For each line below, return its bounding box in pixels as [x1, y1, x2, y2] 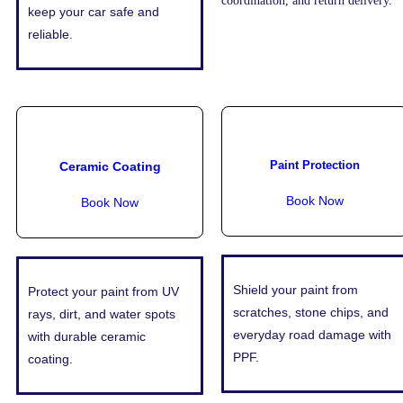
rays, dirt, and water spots [28, 307, 175, 322]
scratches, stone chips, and [233, 304, 389, 319]
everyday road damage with [233, 327, 391, 342]
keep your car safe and [28, 4, 159, 20]
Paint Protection [270, 158, 360, 173]
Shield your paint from [233, 282, 358, 297]
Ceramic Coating [58, 158, 161, 174]
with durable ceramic [28, 329, 146, 345]
